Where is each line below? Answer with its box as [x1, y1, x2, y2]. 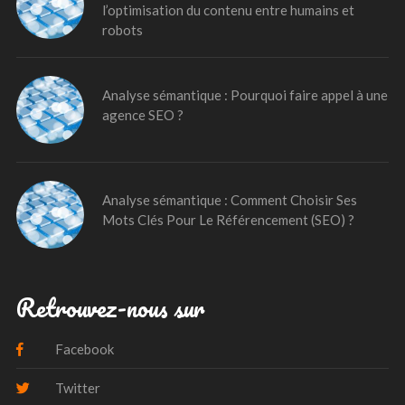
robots [102, 21, 143, 38]
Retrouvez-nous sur [16, 287, 204, 327]
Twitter [52, 379, 100, 396]
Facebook [52, 340, 114, 357]
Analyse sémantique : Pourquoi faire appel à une [102, 86, 388, 103]
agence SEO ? [102, 106, 184, 123]
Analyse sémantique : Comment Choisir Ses [102, 191, 357, 208]
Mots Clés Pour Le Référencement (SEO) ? [102, 211, 354, 228]
